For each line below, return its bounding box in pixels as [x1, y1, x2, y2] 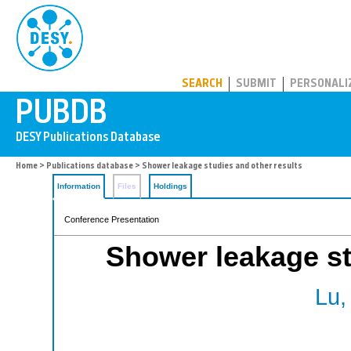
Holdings [154, 182, 187, 190]
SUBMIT [236, 78, 277, 90]
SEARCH [182, 78, 223, 90]
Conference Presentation [64, 215, 159, 224]
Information [57, 182, 100, 190]
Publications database [46, 162, 133, 171]
